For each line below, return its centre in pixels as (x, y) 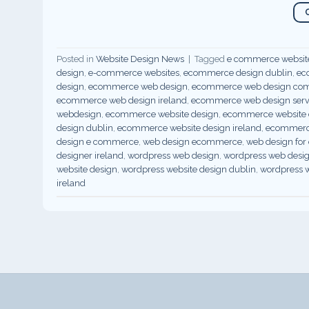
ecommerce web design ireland (122, 101)
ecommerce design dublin (238, 73)
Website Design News (140, 59)
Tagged (211, 59)
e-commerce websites (134, 73)
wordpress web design (173, 156)
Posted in (76, 59)
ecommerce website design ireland (189, 128)
